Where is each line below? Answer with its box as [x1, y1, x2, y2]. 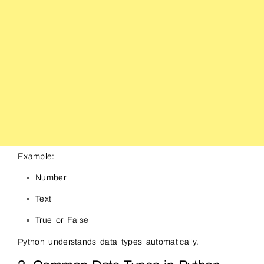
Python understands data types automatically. [18, 237, 199, 247]
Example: [18, 152, 55, 161]
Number [35, 173, 66, 183]
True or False [35, 216, 89, 225]
